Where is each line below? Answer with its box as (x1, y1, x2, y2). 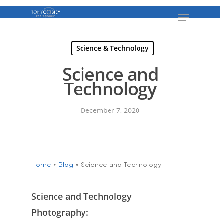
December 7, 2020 (81, 106, 139, 115)
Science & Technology (76, 43, 149, 53)
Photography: (31, 206, 88, 218)
